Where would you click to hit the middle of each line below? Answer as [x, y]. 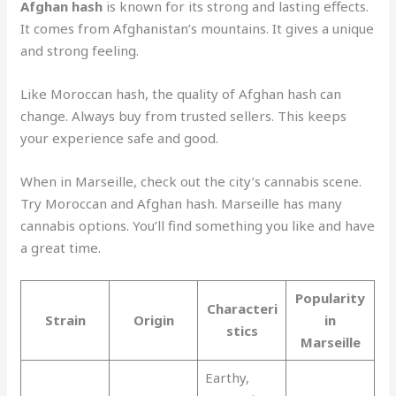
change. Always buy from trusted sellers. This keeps [184, 115]
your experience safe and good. [120, 137]
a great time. [61, 247]
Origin [153, 320]
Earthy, [227, 377]
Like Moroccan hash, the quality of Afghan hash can [181, 93]
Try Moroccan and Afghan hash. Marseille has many [182, 203]
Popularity [331, 297]
